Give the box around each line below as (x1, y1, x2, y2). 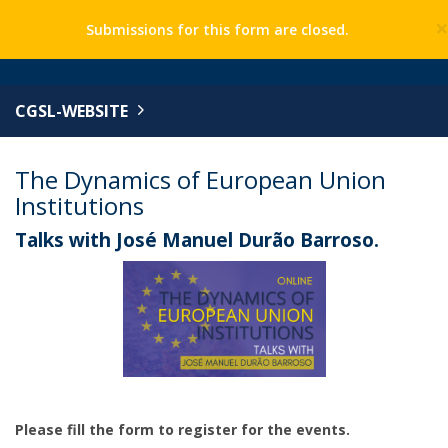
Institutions (15, 189, 144, 222)
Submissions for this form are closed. (85, 20, 349, 39)
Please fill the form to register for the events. (15, 419, 350, 439)
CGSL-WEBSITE (15, 100, 128, 122)
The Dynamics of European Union (15, 163, 386, 196)
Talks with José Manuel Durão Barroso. (15, 227, 379, 253)
